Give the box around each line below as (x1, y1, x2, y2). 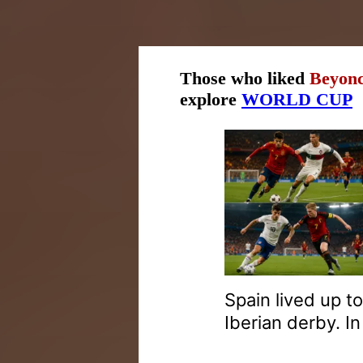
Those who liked (180, 68, 310, 89)
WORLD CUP (241, 89, 352, 110)
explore (180, 89, 241, 110)
